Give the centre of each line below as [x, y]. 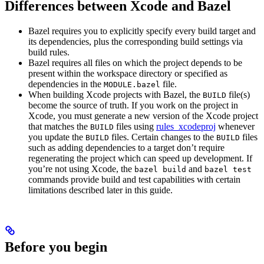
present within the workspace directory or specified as [128, 74]
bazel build [160, 170]
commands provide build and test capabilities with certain [134, 180]
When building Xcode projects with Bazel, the [115, 95]
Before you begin [56, 247]
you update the [57, 137]
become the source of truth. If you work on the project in [133, 105]
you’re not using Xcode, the [81, 169]
